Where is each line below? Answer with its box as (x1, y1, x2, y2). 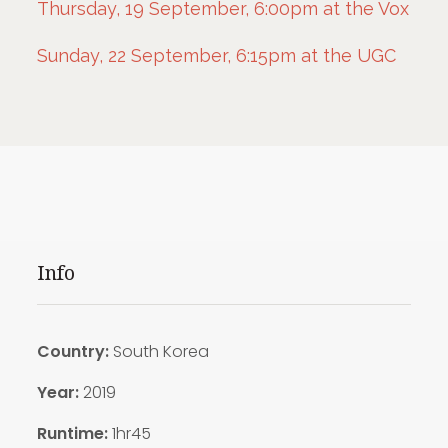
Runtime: (36, 421, 108, 445)
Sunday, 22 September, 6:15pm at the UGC (36, 44, 396, 66)
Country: (36, 339, 109, 363)
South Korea (108, 339, 209, 363)
